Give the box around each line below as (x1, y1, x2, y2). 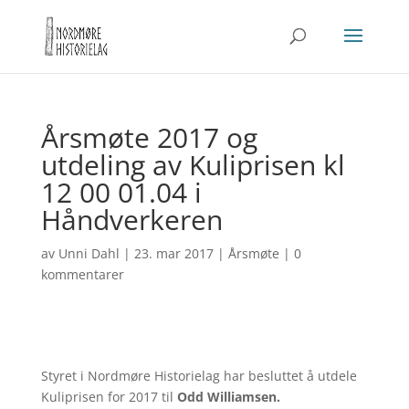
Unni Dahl (58, 245, 120, 262)
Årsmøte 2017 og (40, 119, 257, 156)
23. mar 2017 (133, 245, 214, 262)
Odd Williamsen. (176, 388, 280, 405)
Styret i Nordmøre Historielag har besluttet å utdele (40, 367, 357, 384)
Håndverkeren (40, 201, 223, 238)
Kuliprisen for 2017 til (40, 388, 177, 405)
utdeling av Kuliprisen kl (40, 146, 345, 184)
